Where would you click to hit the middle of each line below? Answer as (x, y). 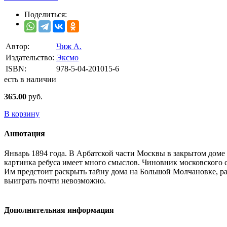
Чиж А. (69, 46)
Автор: (17, 46)
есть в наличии (30, 79)
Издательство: (30, 57)
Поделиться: (46, 14)
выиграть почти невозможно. (55, 181)
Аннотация (25, 134)
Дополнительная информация (59, 210)
